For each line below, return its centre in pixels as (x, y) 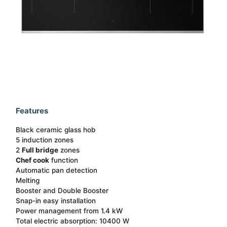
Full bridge (40, 150)
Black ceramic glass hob (56, 130)
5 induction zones (45, 140)
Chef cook (33, 160)
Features (32, 110)
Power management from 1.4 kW (69, 211)
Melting (28, 181)
